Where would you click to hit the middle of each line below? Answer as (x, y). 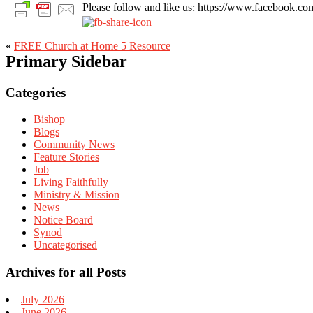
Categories (36, 92)
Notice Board (63, 220)
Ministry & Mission (77, 195)
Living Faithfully (71, 182)
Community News (74, 145)
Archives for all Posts (66, 272)
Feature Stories (66, 157)
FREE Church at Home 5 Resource (92, 45)
